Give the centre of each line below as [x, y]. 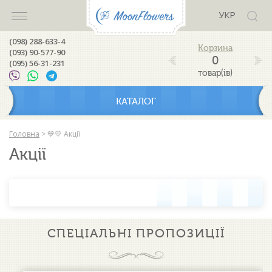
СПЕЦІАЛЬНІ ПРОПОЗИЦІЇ [136, 233]
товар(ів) [216, 73]
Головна [24, 134]
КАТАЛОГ [136, 101]
